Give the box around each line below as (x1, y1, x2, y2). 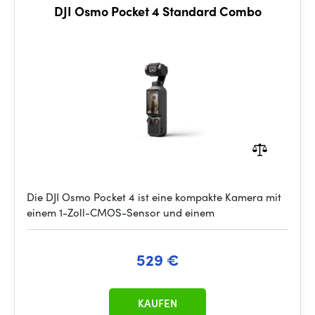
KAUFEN (138, 295, 177, 311)
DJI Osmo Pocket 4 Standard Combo (53, 2, 262, 20)
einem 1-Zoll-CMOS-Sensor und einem (27, 205, 214, 220)
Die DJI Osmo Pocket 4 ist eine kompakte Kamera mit (27, 189, 281, 205)
